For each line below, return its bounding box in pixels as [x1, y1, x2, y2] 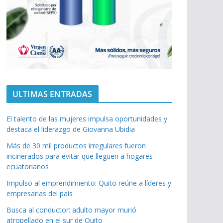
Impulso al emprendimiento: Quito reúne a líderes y [6, 178, 171, 188]
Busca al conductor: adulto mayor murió [6, 205, 136, 215]
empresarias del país [6, 189, 73, 199]
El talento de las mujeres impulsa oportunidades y [6, 114, 167, 124]
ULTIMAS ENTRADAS [12, 89, 93, 100]
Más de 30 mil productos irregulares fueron [6, 141, 146, 151]
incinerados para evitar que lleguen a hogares [6, 151, 153, 161]
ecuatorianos [6, 162, 49, 172]
